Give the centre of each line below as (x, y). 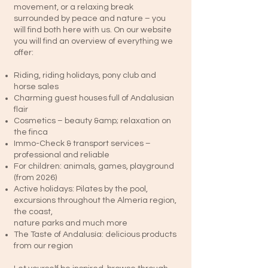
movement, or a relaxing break (74, 7)
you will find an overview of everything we (93, 41)
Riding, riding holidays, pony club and (85, 75)
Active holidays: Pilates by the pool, (81, 189)
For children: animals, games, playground (94, 166)
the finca (31, 132)
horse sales (36, 87)
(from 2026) (35, 178)
